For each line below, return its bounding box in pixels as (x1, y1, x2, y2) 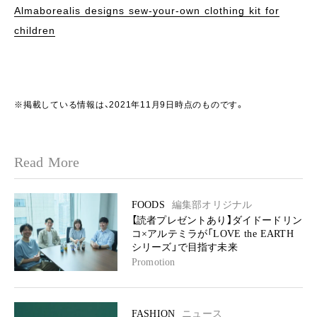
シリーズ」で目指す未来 (132, 241, 238, 253)
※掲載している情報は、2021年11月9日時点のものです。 (14, 99, 245, 110)
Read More (14, 154, 80, 170)
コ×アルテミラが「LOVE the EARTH (132, 228, 294, 239)
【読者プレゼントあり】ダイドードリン (132, 214, 302, 226)
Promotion (132, 256, 175, 267)
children (14, 24, 55, 36)
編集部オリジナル (171, 199, 253, 210)
